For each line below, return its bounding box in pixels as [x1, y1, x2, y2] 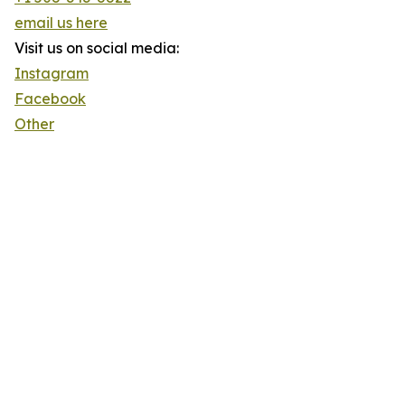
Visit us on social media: [14, 39, 179, 58]
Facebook [14, 89, 86, 108]
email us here [14, 14, 108, 33]
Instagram [14, 64, 89, 83]
